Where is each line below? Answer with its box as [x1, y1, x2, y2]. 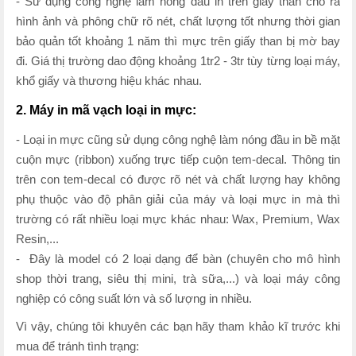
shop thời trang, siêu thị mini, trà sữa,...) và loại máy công [16, 271, 340, 285]
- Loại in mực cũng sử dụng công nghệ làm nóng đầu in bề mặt [16, 132, 340, 146]
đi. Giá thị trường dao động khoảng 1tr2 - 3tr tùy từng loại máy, [16, 53, 340, 68]
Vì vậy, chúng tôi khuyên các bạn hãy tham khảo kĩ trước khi [16, 319, 340, 333]
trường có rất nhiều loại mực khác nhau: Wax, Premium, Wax [16, 211, 340, 226]
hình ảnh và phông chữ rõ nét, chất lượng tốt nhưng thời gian [16, 14, 340, 28]
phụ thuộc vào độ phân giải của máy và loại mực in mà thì [16, 192, 340, 206]
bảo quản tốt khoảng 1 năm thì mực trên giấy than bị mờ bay [16, 33, 340, 48]
